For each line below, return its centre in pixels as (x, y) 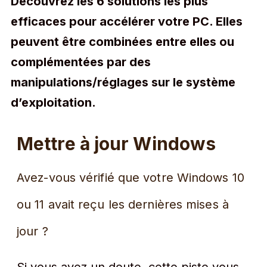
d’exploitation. (53, 103)
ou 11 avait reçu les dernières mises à (123, 204)
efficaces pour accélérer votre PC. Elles (127, 21)
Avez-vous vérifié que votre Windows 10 (131, 178)
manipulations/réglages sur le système (123, 82)
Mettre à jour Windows (117, 144)
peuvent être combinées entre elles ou (122, 42)
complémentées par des (81, 62)
